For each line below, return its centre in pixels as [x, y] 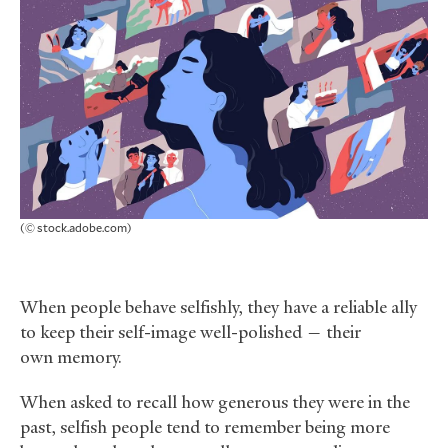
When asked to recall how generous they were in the [215, 402]
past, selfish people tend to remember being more [205, 427]
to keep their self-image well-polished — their [190, 332]
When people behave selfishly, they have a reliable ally [218, 307]
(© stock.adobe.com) [76, 227]
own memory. [71, 357]
